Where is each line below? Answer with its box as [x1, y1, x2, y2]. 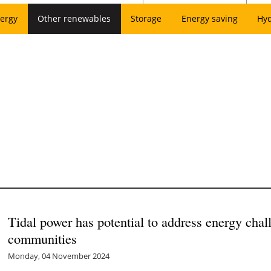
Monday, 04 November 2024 [8, 250, 110, 261]
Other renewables [38, 13, 111, 24]
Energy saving [181, 13, 238, 24]
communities [8, 229, 77, 247]
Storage [130, 13, 162, 24]
